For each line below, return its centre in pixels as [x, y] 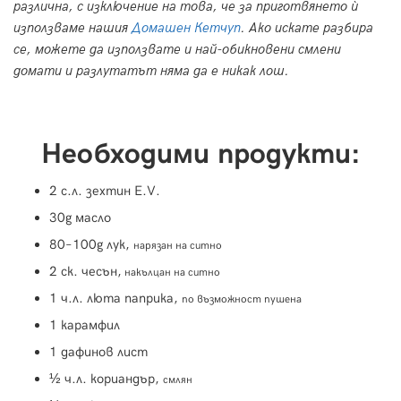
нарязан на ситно [178, 246]
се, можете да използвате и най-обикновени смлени [177, 50]
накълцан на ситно [171, 273]
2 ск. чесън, [85, 272]
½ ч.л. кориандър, [106, 379]
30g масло [80, 218]
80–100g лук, [91, 245]
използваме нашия [73, 28]
